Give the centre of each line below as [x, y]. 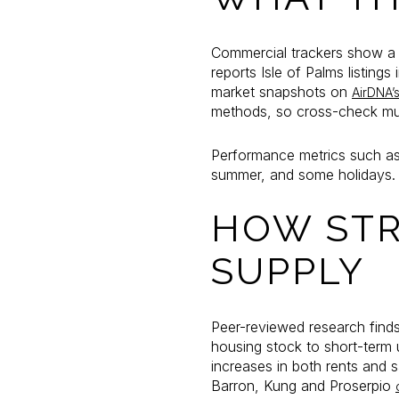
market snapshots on [281, 91]
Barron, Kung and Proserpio [303, 385]
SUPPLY [288, 272]
